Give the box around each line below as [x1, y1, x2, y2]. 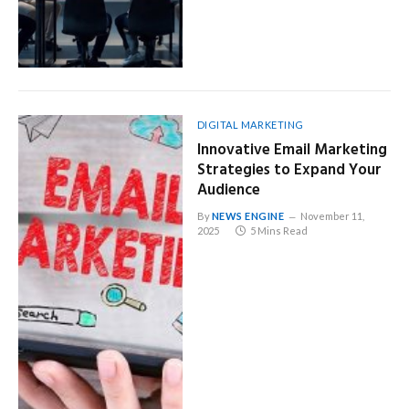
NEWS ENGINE [211, 209, 285, 222]
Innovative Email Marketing [196, 137, 387, 163]
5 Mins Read [249, 224, 308, 236]
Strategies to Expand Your [196, 157, 382, 183]
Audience [196, 177, 260, 203]
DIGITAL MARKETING [196, 118, 304, 131]
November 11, [299, 209, 364, 222]
